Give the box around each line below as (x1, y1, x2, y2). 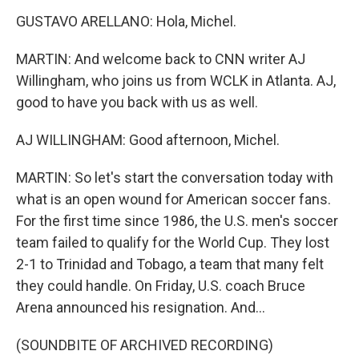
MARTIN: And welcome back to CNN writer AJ (16, 50, 305, 67)
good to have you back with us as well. (16, 94, 258, 111)
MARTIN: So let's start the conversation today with (16, 169, 333, 186)
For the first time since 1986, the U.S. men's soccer (16, 212, 338, 229)
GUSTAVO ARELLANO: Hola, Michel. (16, 13, 236, 30)
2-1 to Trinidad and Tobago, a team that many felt (16, 256, 324, 272)
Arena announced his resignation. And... (16, 299, 265, 316)
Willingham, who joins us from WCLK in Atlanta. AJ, (16, 72, 336, 89)
